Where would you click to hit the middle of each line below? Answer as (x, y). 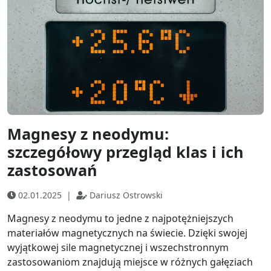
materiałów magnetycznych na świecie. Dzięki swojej (127, 233)
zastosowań (52, 170)
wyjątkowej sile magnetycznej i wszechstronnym (118, 248)
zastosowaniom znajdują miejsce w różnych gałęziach (130, 262)
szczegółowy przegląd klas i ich (126, 152)
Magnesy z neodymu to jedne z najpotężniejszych (120, 219)
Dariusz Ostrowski (126, 195)
